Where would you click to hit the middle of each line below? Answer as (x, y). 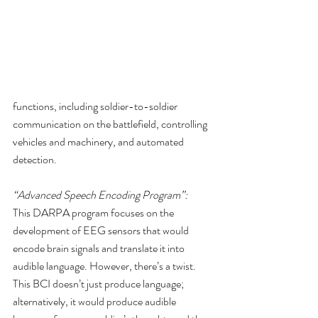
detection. (35, 160)
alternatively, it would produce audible (95, 302)
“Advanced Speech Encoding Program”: (100, 195)
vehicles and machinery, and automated (99, 142)
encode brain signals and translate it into (100, 248)
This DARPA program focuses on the (94, 213)
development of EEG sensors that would (102, 231)
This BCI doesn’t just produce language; (99, 284)
